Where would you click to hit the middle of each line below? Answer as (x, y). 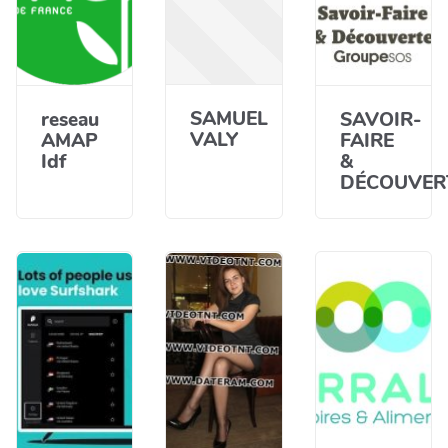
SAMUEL (229, 119)
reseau (70, 120)
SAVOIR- (380, 120)
